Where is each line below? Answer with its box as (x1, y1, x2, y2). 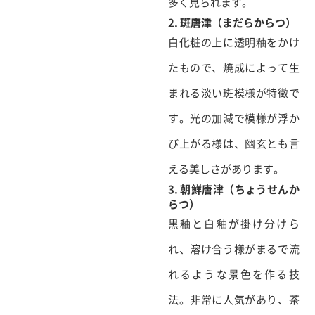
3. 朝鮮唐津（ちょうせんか (168, 181, 300, 196)
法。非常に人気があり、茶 (168, 292, 300, 307)
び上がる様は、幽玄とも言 (168, 136, 300, 150)
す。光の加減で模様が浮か (168, 110, 300, 125)
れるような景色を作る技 (168, 266, 300, 281)
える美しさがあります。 (168, 161, 284, 176)
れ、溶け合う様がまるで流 (168, 241, 300, 256)
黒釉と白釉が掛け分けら (168, 216, 300, 231)
